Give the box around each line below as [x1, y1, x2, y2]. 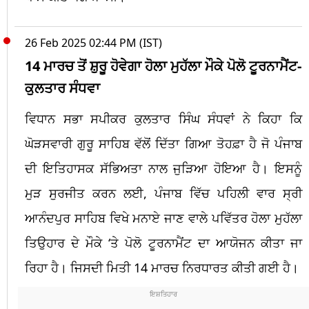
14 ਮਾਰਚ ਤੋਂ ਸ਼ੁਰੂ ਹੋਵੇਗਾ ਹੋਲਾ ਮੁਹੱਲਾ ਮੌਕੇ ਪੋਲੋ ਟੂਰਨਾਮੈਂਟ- [25, 56, 301, 75]
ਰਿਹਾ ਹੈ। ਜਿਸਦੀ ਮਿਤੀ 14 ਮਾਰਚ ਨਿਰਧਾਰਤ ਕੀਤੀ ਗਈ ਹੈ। [25, 259, 299, 276]
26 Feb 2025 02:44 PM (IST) [25, 34, 162, 50]
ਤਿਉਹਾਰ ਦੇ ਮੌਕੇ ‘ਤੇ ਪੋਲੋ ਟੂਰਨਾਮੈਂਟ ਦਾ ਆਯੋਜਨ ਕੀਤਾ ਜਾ [25, 234, 302, 251]
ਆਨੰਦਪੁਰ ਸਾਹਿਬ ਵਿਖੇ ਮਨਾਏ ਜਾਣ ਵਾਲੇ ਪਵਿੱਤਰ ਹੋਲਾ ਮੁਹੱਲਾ [25, 209, 302, 226]
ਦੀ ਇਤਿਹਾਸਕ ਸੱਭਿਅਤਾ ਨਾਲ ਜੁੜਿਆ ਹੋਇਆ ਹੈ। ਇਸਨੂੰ [25, 159, 302, 177]
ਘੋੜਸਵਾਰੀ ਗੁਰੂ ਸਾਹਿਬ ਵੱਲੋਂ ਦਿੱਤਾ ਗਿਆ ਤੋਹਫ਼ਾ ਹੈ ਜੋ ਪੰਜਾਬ [25, 134, 302, 152]
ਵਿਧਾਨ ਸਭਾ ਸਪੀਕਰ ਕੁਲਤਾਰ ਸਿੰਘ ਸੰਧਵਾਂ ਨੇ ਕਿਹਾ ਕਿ [25, 110, 302, 127]
